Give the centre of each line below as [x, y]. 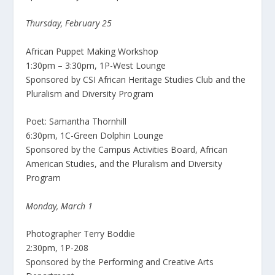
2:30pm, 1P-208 [57, 247]
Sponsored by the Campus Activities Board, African [127, 150]
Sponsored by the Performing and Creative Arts [120, 261]
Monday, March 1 [60, 206]
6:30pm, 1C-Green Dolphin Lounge [95, 136]
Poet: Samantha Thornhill [76, 122]
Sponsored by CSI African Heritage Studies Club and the [136, 79]
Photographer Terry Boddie [81, 233]
